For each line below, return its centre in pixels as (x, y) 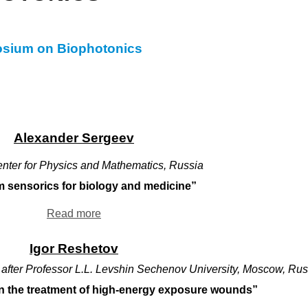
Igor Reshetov (74, 249)
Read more (74, 213)
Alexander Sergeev (74, 138)
